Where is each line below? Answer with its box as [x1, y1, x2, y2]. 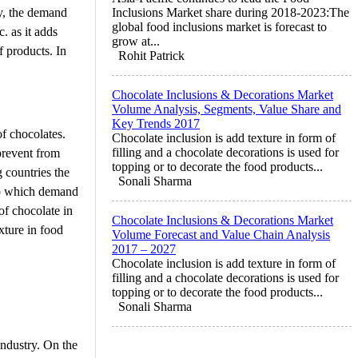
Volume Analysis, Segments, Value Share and [112, 101, 341, 116]
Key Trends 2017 [112, 116, 200, 130]
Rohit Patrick [118, 48, 185, 62]
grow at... [112, 34, 160, 48]
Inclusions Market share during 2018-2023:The [112, 5, 349, 19]
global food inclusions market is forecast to [112, 19, 327, 34]
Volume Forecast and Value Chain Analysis [112, 227, 330, 241]
